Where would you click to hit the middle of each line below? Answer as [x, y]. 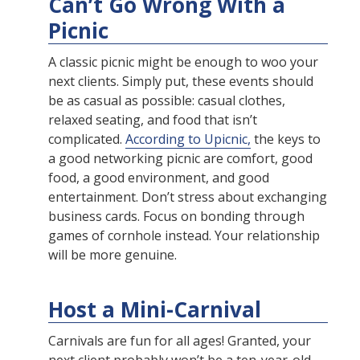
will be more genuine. [112, 255]
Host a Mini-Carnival [155, 310]
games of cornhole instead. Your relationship [184, 236]
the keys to [286, 139]
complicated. [87, 139]
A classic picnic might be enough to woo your [183, 62]
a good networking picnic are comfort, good [180, 159]
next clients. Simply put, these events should [181, 82]
